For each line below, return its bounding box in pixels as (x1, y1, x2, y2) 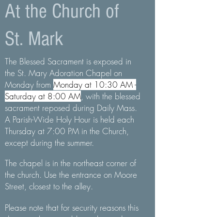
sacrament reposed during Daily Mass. (5, 102, 137, 113)
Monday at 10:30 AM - (53, 79, 136, 90)
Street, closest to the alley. (5, 181, 93, 192)
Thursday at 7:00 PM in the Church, (5, 125, 129, 137)
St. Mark (5, 28, 63, 50)
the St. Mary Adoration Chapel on (5, 67, 122, 78)
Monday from (5, 79, 53, 90)
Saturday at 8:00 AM (5, 91, 81, 102)
